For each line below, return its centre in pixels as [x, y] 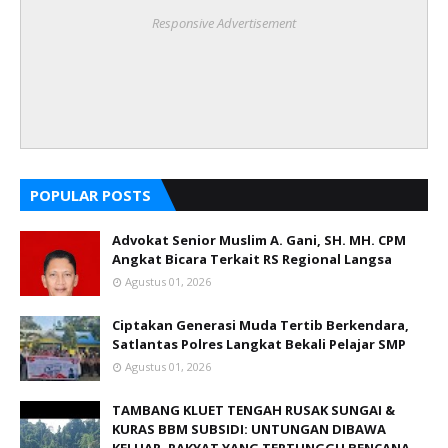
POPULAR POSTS [90, 194]
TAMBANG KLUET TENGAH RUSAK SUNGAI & [253, 409]
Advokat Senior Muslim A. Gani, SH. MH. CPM [259, 239]
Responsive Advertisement [224, 22]
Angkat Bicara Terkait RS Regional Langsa [252, 258]
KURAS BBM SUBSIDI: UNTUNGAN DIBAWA [249, 428]
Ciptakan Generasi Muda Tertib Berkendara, [260, 324]
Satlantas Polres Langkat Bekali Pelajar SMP [259, 343]
